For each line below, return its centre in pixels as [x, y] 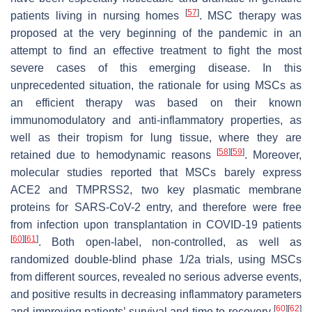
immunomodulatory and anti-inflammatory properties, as [156, 120]
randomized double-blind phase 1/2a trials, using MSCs [156, 259]
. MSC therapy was [250, 15]
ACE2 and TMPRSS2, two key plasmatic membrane [156, 189]
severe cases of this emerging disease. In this [156, 68]
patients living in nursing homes [98, 15]
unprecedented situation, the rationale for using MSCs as [156, 85]
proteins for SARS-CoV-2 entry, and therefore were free [156, 207]
